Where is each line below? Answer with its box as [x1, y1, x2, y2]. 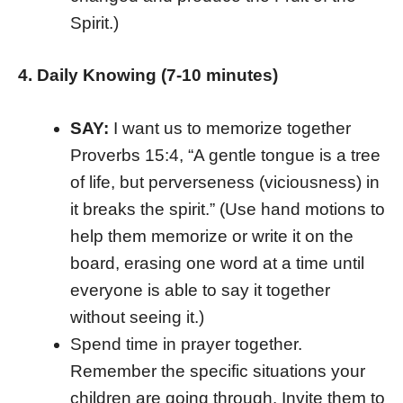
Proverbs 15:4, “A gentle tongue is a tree [69, 146, 381, 166]
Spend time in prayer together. [69, 335, 302, 354]
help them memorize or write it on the [69, 227, 354, 246]
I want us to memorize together [108, 119, 351, 139]
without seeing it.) [69, 308, 204, 327]
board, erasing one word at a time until [69, 254, 364, 273]
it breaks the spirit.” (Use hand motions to [69, 200, 385, 219]
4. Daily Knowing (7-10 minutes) [18, 66, 278, 85]
